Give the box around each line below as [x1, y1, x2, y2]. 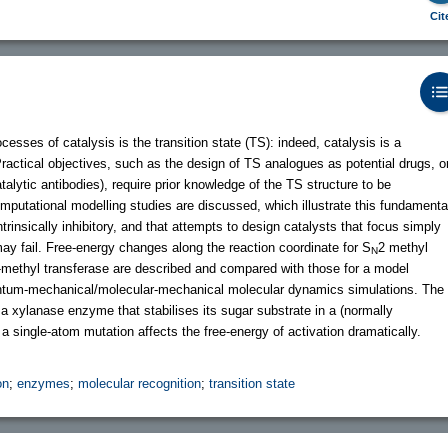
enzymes [17, 375, 70, 391]
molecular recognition [78, 375, 201, 391]
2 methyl [378, 239, 428, 255]
